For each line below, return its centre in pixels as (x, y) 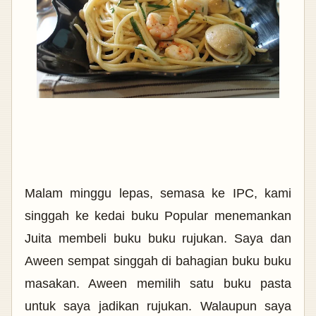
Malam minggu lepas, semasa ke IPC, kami (158, 193)
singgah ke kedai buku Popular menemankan (158, 215)
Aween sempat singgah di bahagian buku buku (158, 261)
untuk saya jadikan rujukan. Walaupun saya (158, 306)
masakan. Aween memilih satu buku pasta (158, 283)
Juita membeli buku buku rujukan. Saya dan (158, 238)
